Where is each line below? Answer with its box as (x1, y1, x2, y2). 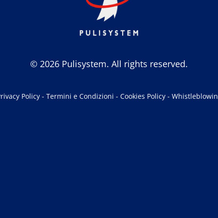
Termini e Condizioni (46, 91, 114, 101)
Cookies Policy (120, 91, 165, 101)
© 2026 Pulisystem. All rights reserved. (30, 58, 188, 70)
